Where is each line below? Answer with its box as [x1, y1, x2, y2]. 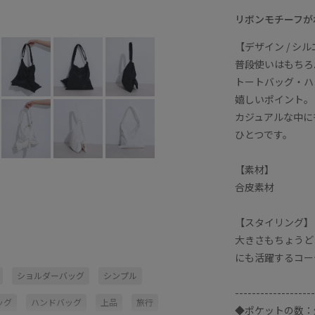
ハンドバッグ [31, 296, 82, 309]
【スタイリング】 [235, 214, 314, 229]
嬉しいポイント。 [235, 91, 314, 106]
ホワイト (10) [186, 5, 237, 17]
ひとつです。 [235, 127, 292, 141]
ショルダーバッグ [17, 269, 84, 281]
